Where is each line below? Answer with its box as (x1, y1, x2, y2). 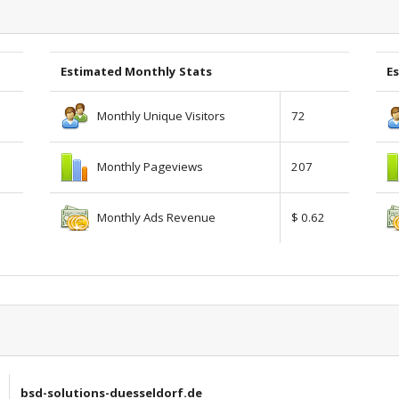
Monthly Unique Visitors (89, 107, 225, 124)
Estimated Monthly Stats (61, 62, 212, 79)
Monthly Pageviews (89, 158, 203, 175)
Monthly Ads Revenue (89, 208, 216, 225)
